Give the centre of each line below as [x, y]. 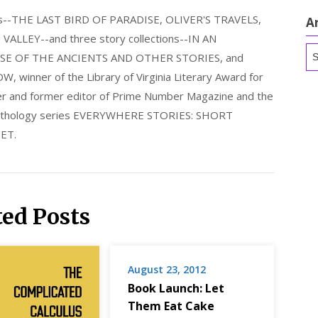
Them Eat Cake [171, 306]
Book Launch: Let [176, 289]
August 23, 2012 [166, 270]
